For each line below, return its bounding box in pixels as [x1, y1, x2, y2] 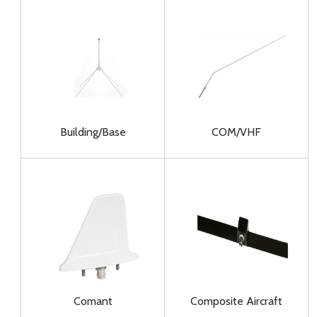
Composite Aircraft [190, 294, 282, 308]
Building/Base [59, 125, 126, 139]
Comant [73, 294, 113, 308]
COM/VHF [212, 125, 261, 139]
